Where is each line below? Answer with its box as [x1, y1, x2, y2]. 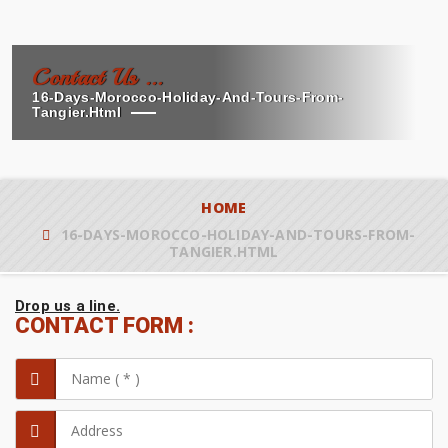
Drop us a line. [15, 297, 120, 316]
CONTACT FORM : [15, 313, 194, 339]
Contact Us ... [32, 63, 163, 93]
